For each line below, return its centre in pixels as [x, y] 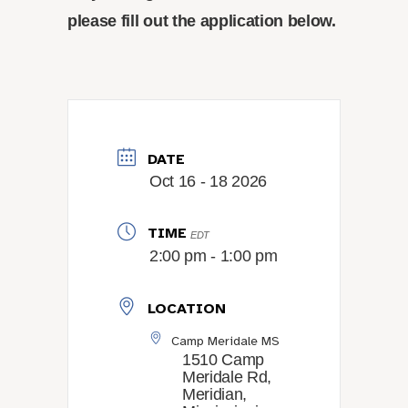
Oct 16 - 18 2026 [208, 181]
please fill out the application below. [202, 21]
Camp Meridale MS [225, 341]
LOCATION [187, 308]
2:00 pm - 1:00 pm [214, 256]
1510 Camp [224, 359]
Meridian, [215, 394]
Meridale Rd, [227, 377]
